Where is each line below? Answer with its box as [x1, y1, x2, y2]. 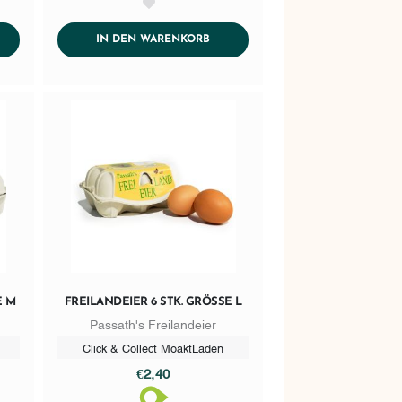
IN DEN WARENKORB [96, 34, 211, 46]
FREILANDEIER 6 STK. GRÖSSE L [64, 296, 236, 309]
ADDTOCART [209, 33, 276, 45]
